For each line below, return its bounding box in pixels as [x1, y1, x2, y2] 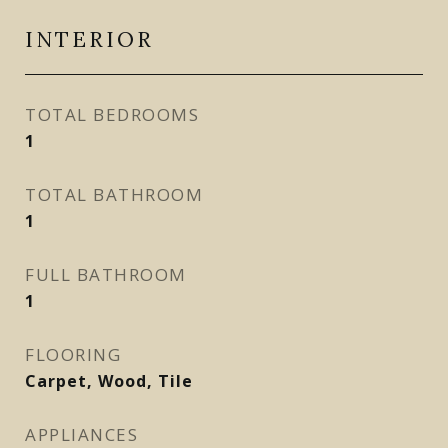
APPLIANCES [25, 423, 138, 446]
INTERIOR [25, 26, 154, 53]
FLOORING [25, 343, 121, 366]
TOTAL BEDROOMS [25, 103, 199, 126]
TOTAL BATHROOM [25, 183, 203, 206]
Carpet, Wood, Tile [25, 370, 193, 392]
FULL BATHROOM [25, 263, 187, 286]
